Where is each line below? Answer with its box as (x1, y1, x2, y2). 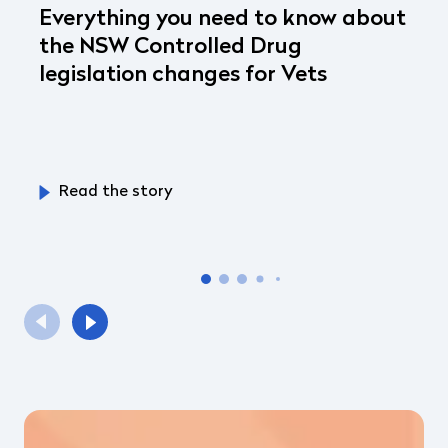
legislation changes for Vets (39, 63, 327, 87)
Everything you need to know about (39, 7, 406, 31)
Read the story (59, 183, 173, 200)
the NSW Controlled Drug (39, 35, 302, 59)
